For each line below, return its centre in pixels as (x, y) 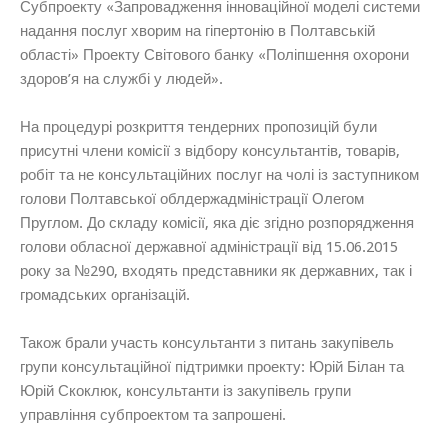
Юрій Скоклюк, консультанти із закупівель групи (185, 391)
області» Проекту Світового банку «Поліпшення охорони (214, 55)
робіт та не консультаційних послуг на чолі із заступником (219, 175)
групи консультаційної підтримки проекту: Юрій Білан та (212, 367)
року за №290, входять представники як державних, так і (216, 271)
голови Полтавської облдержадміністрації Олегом (192, 199)
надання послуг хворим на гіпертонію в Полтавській (197, 31)
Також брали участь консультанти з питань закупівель (207, 343)
